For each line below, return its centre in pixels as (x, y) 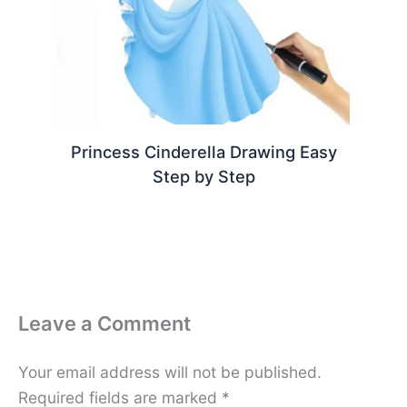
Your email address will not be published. (170, 372)
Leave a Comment (104, 324)
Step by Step (203, 177)
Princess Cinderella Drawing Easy (203, 152)
